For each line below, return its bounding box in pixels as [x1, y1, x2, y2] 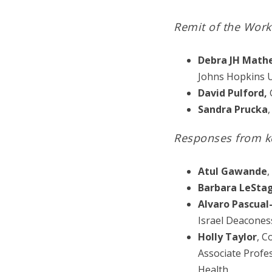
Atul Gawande [198, 165, 267, 178]
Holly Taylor [198, 230, 257, 244]
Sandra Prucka [198, 103, 268, 117]
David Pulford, [198, 86, 267, 100]
